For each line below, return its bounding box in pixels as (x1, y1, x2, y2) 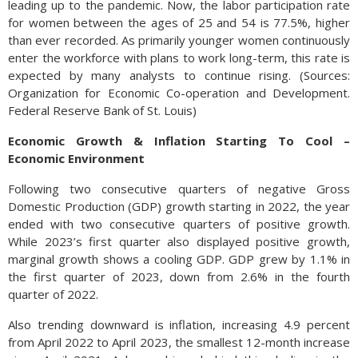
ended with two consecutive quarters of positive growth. (8, 216, 350, 232)
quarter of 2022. (8, 286, 98, 302)
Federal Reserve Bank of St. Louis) (8, 102, 197, 118)
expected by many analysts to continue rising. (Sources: (8, 67, 350, 83)
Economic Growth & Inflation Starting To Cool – (8, 133, 350, 149)
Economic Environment (8, 150, 145, 166)
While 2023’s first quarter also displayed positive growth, (8, 233, 350, 249)
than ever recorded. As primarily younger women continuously (8, 32, 350, 48)
